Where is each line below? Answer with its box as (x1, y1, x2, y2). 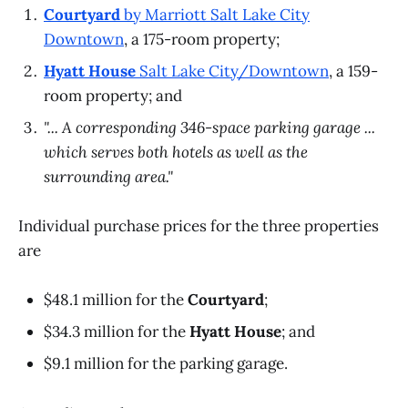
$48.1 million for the (44, 290, 188, 311)
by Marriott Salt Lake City (120, 5, 310, 25)
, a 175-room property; (124, 29, 280, 49)
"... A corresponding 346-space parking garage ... (44, 117, 375, 138)
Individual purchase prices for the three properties (18, 216, 379, 237)
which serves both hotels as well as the (44, 142, 308, 162)
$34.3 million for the (44, 321, 189, 342)
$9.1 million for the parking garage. (44, 353, 288, 374)
